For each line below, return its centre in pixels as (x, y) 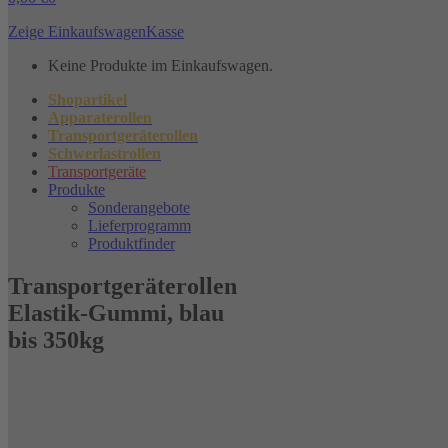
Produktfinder (131, 243)
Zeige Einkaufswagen (77, 31)
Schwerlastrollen (104, 153)
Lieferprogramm (139, 225)
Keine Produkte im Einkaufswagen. (160, 65)
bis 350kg (56, 339)
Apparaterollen (100, 117)
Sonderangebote (139, 207)
